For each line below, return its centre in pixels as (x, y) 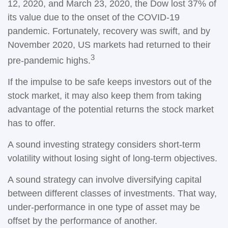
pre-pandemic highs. (49, 61)
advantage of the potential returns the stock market (111, 109)
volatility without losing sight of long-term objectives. (112, 158)
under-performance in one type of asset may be (104, 207)
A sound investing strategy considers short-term (104, 145)
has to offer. (32, 123)
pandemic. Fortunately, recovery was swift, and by (109, 31)
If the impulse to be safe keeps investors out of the (110, 82)
